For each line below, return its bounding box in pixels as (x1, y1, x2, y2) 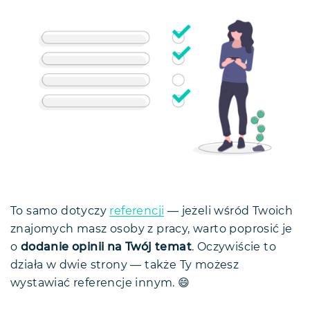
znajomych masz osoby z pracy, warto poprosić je (10, 223, 293, 235)
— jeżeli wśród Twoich (164, 205, 293, 217)
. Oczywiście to (192, 241, 277, 253)
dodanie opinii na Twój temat (20, 241, 192, 253)
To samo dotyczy (10, 205, 110, 217)
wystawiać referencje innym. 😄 (10, 277, 190, 289)
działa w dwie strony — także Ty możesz (10, 259, 239, 271)
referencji (109, 205, 165, 217)
